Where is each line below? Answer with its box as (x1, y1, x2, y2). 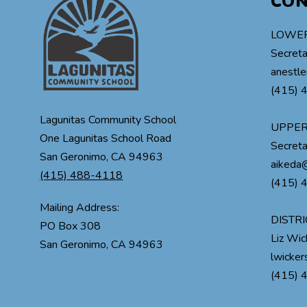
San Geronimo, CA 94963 (40, 149, 164, 165)
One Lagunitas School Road (40, 131, 172, 147)
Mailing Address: (40, 200, 120, 216)
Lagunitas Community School (40, 112, 177, 128)
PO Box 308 (40, 219, 101, 234)
